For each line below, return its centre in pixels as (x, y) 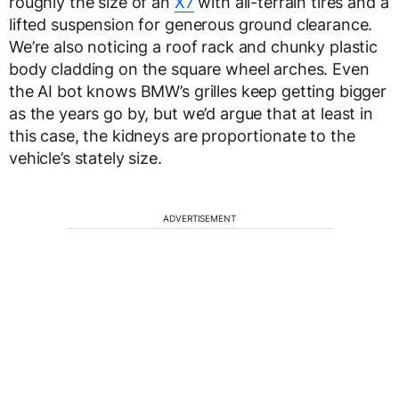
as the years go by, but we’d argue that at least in (191, 114)
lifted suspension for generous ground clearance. (191, 25)
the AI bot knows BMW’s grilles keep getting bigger (198, 92)
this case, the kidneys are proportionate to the (182, 136)
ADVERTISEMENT (199, 219)
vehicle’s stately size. (85, 159)
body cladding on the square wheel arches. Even (189, 69)
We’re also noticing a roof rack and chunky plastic (193, 47)
